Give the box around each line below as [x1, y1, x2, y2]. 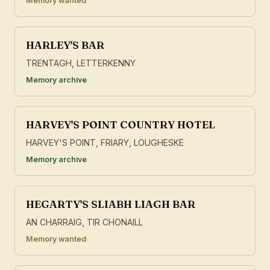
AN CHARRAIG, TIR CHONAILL [26, 217, 143, 228]
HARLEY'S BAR [26, 39, 104, 52]
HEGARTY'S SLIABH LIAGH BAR [26, 198, 195, 211]
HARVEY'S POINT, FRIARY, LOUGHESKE [26, 137, 184, 148]
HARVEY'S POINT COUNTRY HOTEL [26, 118, 215, 131]
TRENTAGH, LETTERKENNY [26, 58, 136, 69]
